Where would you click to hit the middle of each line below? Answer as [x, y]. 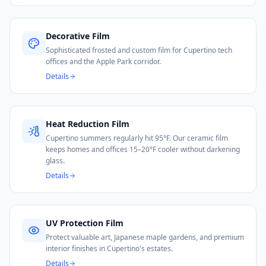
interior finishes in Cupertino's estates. [109, 248]
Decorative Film [78, 36]
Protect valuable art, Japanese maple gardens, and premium [145, 237]
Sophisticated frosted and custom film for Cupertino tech [139, 50]
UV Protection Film [85, 223]
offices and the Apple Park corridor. [103, 61]
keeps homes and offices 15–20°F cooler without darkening [143, 149]
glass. [55, 161]
